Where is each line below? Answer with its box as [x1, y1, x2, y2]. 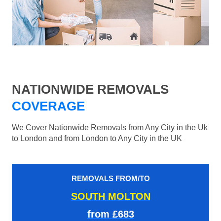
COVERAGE [12, 99, 85, 114]
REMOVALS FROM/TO [71, 174, 150, 183]
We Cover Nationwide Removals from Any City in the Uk [12, 123, 208, 132]
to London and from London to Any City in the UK [12, 134, 182, 143]
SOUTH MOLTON [71, 191, 150, 202]
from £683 [87, 209, 134, 220]
